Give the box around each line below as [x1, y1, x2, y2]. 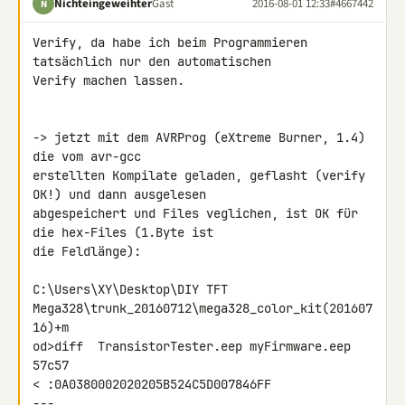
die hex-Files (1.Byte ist [33, 224, 221, 240]
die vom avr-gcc [33, 148, 148, 165]
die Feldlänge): [33, 243, 141, 259]
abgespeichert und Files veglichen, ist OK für [33, 205, 358, 221]
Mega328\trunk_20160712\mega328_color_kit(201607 [33, 300, 372, 316]
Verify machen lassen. [33, 72, 184, 89]
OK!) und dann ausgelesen [33, 186, 213, 202]
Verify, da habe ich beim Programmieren [33, 34, 307, 51]
